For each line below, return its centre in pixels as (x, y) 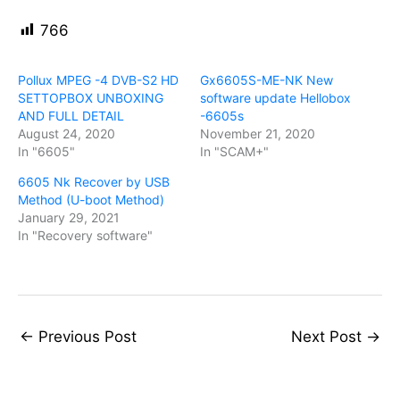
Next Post (329, 336)
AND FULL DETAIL (71, 115)
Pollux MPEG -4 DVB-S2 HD (98, 79)
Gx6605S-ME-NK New (267, 79)
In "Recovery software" (85, 235)
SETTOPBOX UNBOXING (91, 97)
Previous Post (85, 336)
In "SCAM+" (234, 151)
